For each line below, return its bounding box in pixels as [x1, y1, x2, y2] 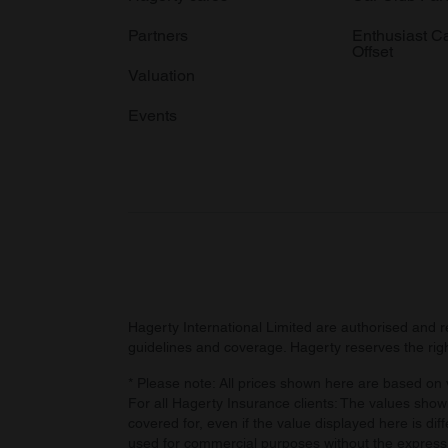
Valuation [128, 66, 195, 85]
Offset [352, 42, 393, 61]
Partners [128, 26, 188, 45]
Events [128, 106, 177, 125]
